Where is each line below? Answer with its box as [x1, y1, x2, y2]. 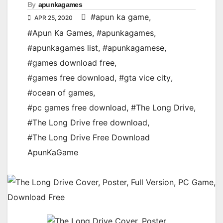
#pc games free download [27, 103, 126, 113]
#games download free [27, 58, 114, 68]
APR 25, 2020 [33, 14, 74, 22]
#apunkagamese [103, 43, 164, 53]
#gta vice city [119, 73, 171, 83]
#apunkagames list [27, 43, 98, 53]
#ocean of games [27, 88, 93, 98]
